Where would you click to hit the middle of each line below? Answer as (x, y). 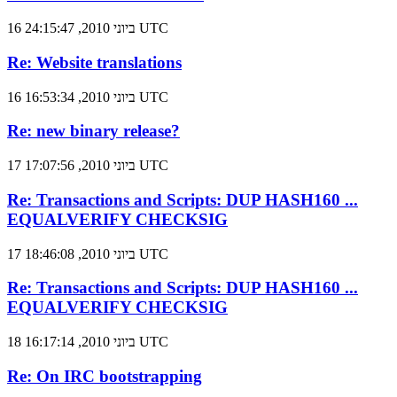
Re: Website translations (94, 62)
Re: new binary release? (93, 131)
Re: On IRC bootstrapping (105, 376)
